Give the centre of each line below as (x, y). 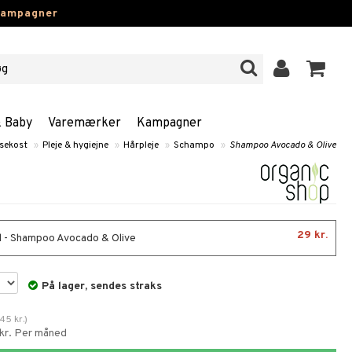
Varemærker (84, 123)
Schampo (194, 145)
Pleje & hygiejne (75, 145)
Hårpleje (141, 145)
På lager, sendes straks (102, 286)
